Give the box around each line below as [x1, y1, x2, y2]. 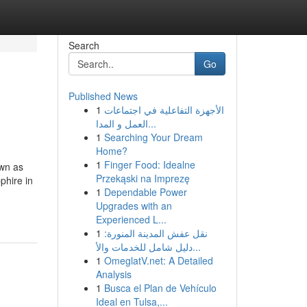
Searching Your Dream [103, 130, 203, 144]
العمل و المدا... [147, 116, 156, 130]
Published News [68, 89, 138, 103]
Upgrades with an [95, 199, 172, 212]
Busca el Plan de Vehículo [103, 281, 217, 295]
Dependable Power [103, 185, 187, 199]
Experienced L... [95, 212, 167, 226]
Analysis [95, 267, 132, 281]
